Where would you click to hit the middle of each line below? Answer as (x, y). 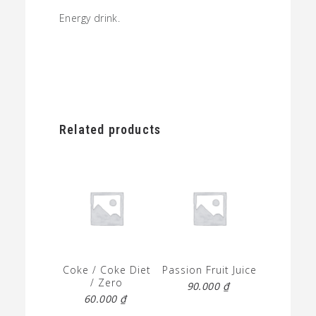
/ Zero (107, 283)
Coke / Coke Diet (107, 270)
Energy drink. (90, 18)
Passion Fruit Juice (209, 270)
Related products (110, 129)
